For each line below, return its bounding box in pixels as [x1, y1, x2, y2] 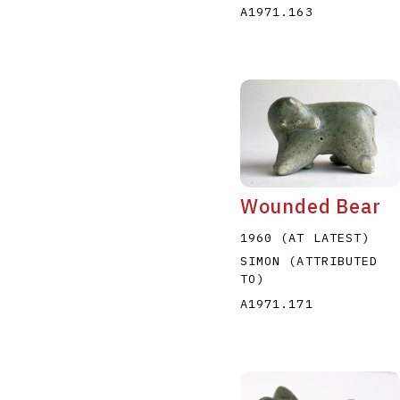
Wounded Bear [239, 194, 381, 220]
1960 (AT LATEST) [239, 229, 371, 246]
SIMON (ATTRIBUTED [239, 253, 379, 270]
